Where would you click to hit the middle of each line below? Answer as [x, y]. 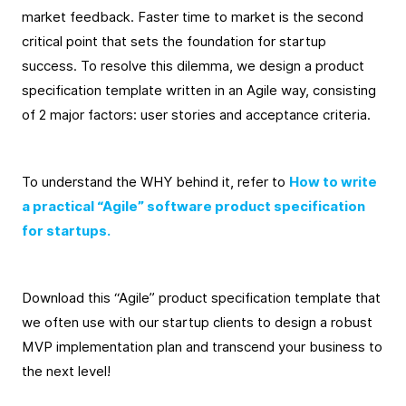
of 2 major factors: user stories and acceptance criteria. [196, 115]
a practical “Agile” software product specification [193, 207]
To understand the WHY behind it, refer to [155, 182]
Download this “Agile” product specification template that [201, 298]
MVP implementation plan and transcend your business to [202, 347]
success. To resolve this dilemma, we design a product [193, 66]
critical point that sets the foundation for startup [174, 42]
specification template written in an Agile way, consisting [199, 91]
